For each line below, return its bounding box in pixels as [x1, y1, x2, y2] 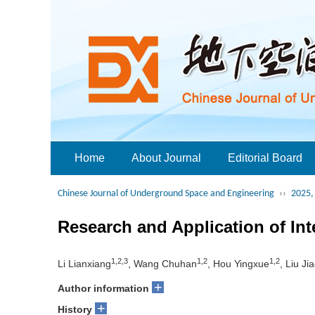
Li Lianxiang [58, 258, 111, 269]
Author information [58, 283, 149, 294]
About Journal [131, 152, 201, 164]
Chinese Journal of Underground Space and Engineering [58, 188, 274, 199]
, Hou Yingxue [207, 258, 269, 269]
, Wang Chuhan [128, 258, 197, 269]
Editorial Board [228, 152, 302, 164]
